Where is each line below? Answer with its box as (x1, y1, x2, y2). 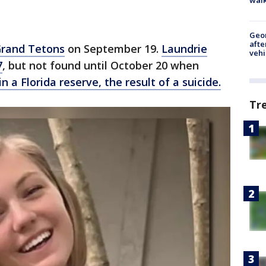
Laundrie (161, 42, 207, 56)
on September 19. (65, 42, 161, 56)
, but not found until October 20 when (2, 58, 199, 72)
